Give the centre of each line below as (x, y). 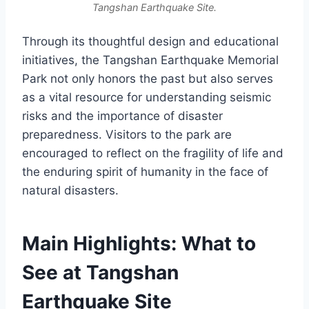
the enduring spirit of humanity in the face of (145, 172)
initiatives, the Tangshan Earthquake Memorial (150, 60)
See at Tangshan (100, 273)
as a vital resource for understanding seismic (147, 98)
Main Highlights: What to (139, 244)
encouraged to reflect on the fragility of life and (153, 153)
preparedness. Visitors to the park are (127, 135)
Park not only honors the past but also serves (148, 79)
